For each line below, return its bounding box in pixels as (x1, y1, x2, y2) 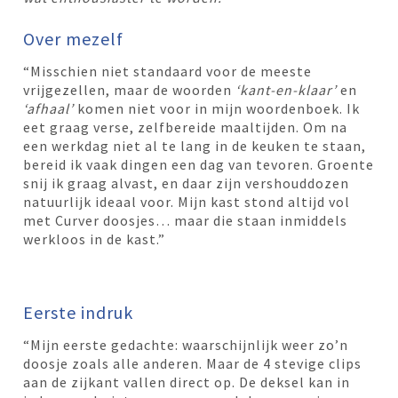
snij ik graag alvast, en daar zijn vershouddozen (23, 173, 350, 192)
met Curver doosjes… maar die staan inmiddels (23, 211, 348, 229)
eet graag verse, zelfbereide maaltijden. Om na (23, 117, 348, 136)
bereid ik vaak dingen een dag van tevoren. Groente (23, 155, 375, 173)
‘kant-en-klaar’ (235, 80, 338, 99)
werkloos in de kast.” (23, 229, 166, 248)
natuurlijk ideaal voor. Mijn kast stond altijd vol (23, 192, 351, 211)
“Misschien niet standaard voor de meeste (23, 61, 313, 80)
